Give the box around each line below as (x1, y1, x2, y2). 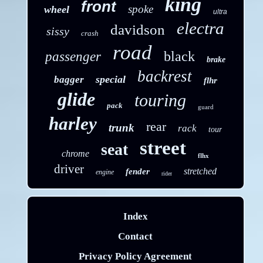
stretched (184, 166, 217, 177)
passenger (45, 49, 102, 65)
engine (96, 168, 114, 177)
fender (126, 167, 150, 177)
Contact (118, 231, 153, 242)
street (140, 137, 187, 159)
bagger (53, 74, 84, 86)
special (95, 73, 126, 86)
